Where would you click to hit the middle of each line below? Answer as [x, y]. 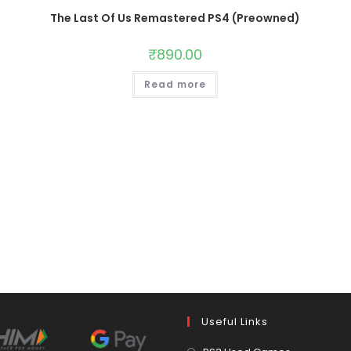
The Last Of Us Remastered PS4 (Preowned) [175, 18]
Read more [175, 84]
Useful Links [235, 322]
